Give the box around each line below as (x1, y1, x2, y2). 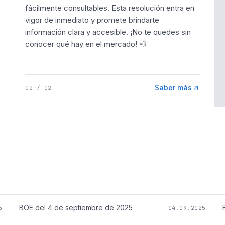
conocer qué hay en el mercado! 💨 (25, 39, 147, 49)
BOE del (19, 203, 48, 212)
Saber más (155, 83, 192, 92)
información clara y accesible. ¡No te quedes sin (25, 27, 191, 37)
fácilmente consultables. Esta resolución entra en (25, 3, 194, 13)
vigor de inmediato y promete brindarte (25, 15, 159, 25)
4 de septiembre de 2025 (48, 203, 133, 212)
